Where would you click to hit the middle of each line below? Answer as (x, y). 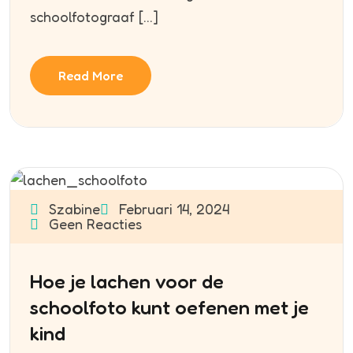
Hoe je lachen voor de (127, 282)
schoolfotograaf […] (94, 16)
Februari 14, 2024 (172, 209)
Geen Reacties (93, 224)
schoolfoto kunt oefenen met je (169, 308)
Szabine (72, 209)
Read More (91, 75)
